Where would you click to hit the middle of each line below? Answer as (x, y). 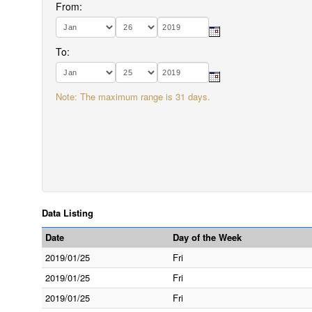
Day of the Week (207, 237)
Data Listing (68, 213)
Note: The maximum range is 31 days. (133, 96)
